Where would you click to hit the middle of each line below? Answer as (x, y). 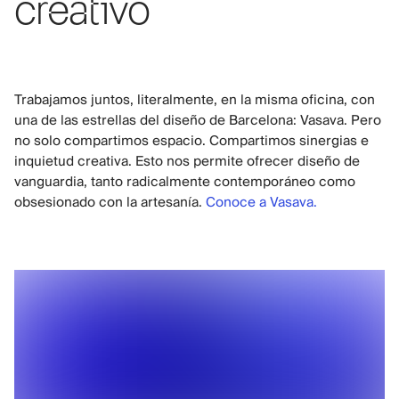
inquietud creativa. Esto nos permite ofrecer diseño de (187, 162)
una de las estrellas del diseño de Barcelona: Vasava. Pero (198, 121)
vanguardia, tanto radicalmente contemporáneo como (185, 182)
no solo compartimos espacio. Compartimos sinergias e (191, 141)
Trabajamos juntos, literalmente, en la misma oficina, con (195, 100)
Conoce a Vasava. (261, 203)
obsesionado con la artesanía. (110, 203)
